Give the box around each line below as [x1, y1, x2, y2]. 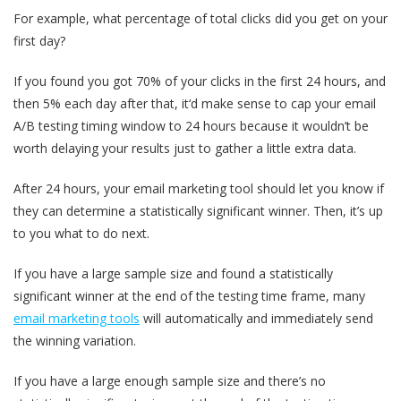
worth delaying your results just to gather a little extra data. [13, 139, 356, 157]
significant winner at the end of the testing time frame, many [13, 286, 365, 304]
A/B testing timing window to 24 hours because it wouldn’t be [13, 116, 369, 134]
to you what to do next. [13, 224, 149, 242]
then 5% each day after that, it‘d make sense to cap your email [13, 94, 376, 112]
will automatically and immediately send [140, 309, 373, 327]
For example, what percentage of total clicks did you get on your [13, 9, 388, 27]
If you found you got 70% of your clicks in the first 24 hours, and [13, 72, 386, 90]
